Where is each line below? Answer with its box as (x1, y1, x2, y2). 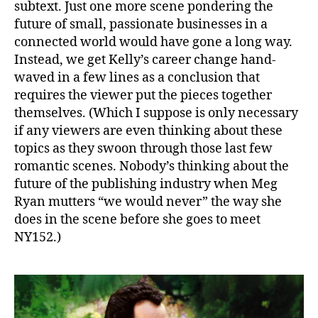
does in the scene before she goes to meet (14, 212, 261, 229)
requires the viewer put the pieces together (14, 87, 272, 104)
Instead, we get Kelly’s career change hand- (14, 52, 276, 69)
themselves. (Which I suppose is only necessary (14, 105, 298, 122)
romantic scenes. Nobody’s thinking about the (14, 158, 289, 175)
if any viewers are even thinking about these (14, 123, 283, 140)
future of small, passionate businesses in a (14, 16, 268, 33)
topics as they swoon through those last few (14, 141, 273, 158)
